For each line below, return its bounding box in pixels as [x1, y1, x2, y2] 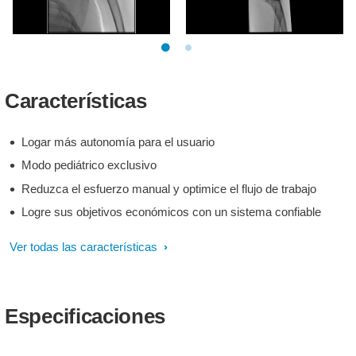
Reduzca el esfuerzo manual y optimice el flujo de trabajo [21, 181, 316, 195]
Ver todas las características [10, 239, 161, 253]
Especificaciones [5, 304, 166, 328]
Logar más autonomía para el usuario [21, 134, 215, 149]
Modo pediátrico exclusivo [21, 158, 157, 172]
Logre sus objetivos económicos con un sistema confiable [21, 205, 321, 219]
